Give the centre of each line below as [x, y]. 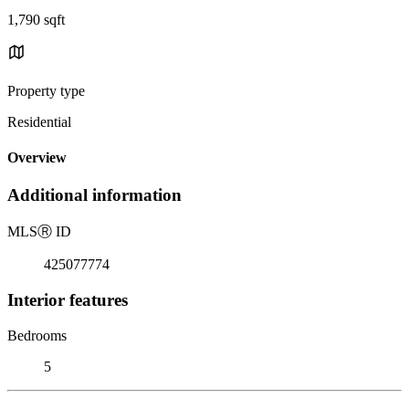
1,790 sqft [36, 19]
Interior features [68, 299]
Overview [37, 158]
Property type [46, 90]
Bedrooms [37, 335]
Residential [39, 121]
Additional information [94, 195]
